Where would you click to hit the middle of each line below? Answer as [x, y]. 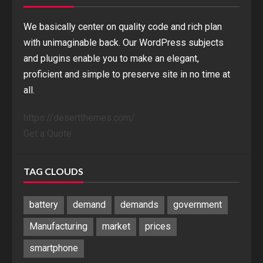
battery [44, 205]
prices [158, 227]
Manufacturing [58, 227]
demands [139, 205]
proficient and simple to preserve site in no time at [127, 74]
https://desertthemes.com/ [79, 117]
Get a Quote [48, 133]
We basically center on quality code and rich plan [123, 26]
